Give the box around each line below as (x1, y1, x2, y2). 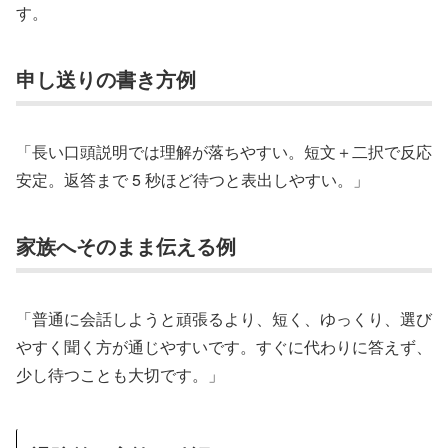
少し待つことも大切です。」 (16, 363, 224, 387)
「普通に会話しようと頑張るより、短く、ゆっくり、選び (16, 307, 432, 331)
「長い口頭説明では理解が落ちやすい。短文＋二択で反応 (16, 140, 432, 164)
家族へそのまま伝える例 (16, 230, 236, 260)
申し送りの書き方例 (16, 63, 196, 93)
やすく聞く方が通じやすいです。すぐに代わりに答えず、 (16, 335, 432, 359)
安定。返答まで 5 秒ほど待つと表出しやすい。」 (16, 168, 369, 192)
